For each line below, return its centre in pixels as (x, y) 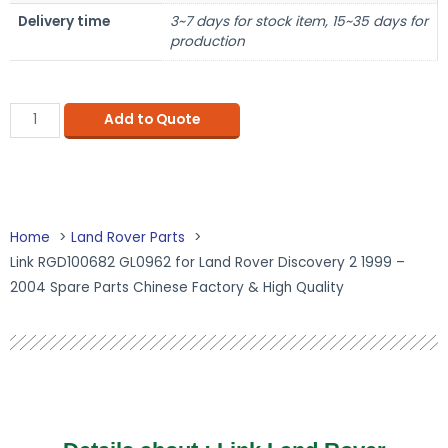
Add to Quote (151, 119)
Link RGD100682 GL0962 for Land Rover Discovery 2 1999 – (207, 263)
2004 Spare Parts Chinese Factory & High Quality (177, 288)
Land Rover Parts (128, 238)
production (207, 41)
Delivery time (64, 21)
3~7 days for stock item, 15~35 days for (299, 21)
